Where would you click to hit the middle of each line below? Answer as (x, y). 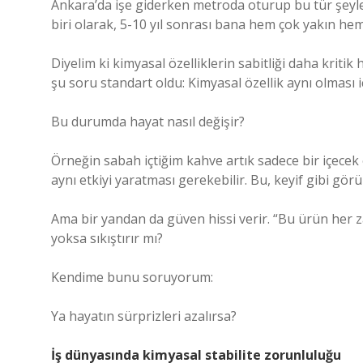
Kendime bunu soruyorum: (132, 277)
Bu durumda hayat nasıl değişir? (148, 122)
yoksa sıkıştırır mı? (107, 238)
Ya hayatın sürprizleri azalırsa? (144, 316)
